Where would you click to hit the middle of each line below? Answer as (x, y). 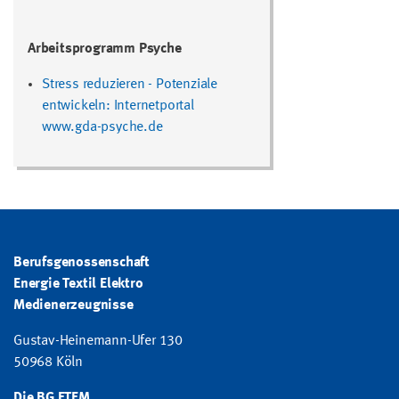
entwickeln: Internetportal (118, 106)
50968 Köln (48, 362)
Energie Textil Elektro (78, 284)
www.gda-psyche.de (102, 127)
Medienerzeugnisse (73, 305)
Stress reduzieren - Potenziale (130, 84)
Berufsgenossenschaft (81, 262)
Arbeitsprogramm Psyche (105, 49)
